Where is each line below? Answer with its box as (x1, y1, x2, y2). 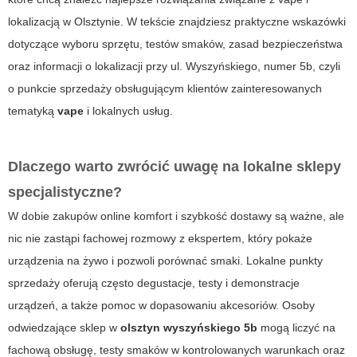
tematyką (8, 104, 57, 118)
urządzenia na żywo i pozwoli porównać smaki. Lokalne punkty (8, 254, 323, 268)
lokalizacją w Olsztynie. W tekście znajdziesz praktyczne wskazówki (8, 15, 346, 29)
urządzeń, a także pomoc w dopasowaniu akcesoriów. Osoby (8, 299, 315, 312)
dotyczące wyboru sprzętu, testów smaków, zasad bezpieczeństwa (8, 37, 343, 51)
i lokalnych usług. (84, 104, 173, 118)
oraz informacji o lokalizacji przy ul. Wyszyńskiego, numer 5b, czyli (8, 60, 340, 73)
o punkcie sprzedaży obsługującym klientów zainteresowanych (8, 82, 322, 96)
